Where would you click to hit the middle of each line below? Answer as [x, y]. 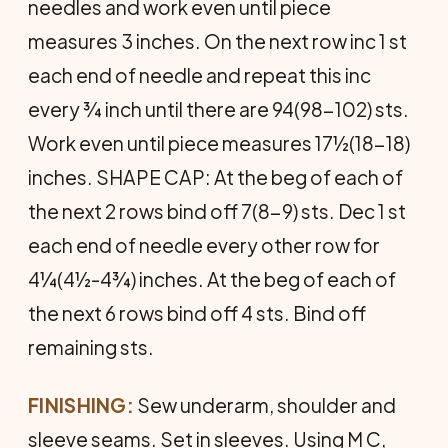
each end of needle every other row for [204, 245]
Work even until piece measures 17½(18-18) [219, 143]
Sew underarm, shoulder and [265, 405]
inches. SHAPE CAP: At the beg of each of [215, 177]
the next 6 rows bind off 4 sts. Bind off [197, 313]
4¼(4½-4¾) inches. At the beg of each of [212, 279]
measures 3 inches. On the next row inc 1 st [217, 41]
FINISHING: [81, 405]
